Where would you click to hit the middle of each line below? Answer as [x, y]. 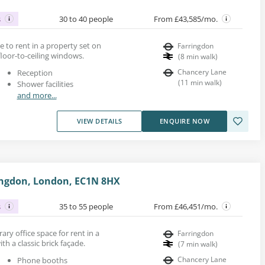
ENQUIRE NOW [185, 121]
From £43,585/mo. [187, 19]
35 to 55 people [86, 206]
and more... [37, 95]
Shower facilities [45, 84]
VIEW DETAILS [99, 121]
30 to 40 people [86, 19]
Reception [35, 72]
